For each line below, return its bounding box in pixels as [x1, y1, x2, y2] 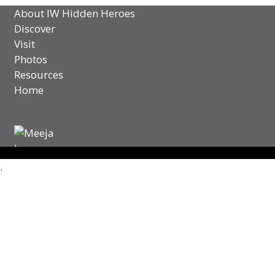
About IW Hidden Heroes [14, 6, 135, 20]
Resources [14, 67, 63, 82]
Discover [14, 21, 55, 36]
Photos [14, 52, 47, 66]
